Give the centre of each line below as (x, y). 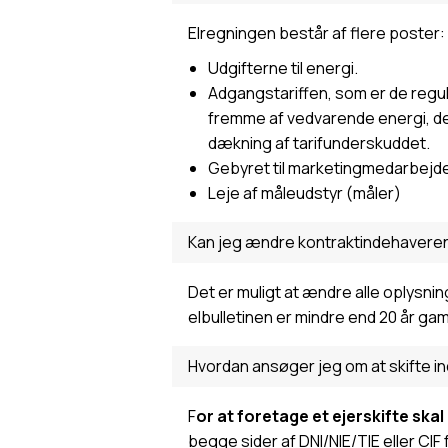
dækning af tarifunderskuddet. (319, 143)
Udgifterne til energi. (283, 68)
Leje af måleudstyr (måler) (304, 193)
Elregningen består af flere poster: (316, 33)
